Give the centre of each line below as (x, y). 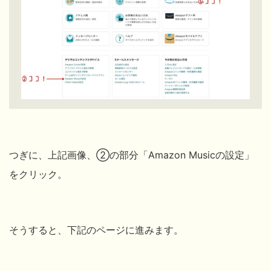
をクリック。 (38, 175)
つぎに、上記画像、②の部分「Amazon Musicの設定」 (132, 155)
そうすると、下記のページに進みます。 (96, 230)
